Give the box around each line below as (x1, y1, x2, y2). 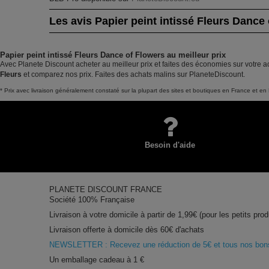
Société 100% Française (49, 195, 135, 204)
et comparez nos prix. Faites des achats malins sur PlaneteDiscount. (22, 70, 245, 79)
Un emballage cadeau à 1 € (49, 255, 145, 264)
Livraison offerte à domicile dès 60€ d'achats (49, 225, 205, 234)
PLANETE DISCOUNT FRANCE (49, 184, 163, 194)
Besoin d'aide (144, 140, 195, 150)
